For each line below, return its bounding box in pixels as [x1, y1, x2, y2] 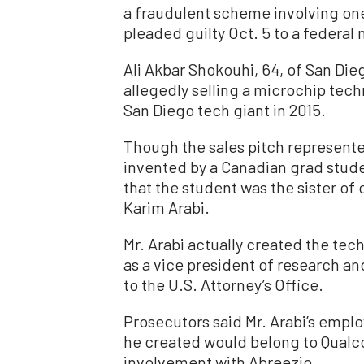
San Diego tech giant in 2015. [123, 100, 326, 120]
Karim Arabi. [123, 197, 210, 218]
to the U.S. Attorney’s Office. [123, 275, 323, 295]
